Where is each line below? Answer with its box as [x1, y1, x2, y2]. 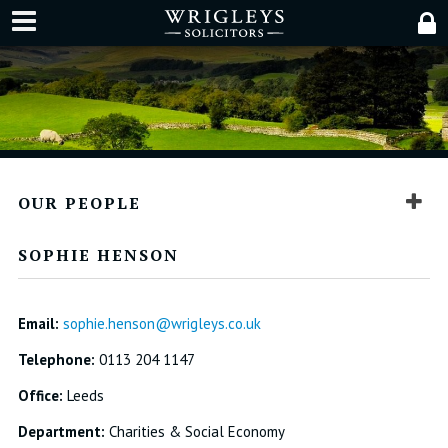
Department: [17, 422, 105, 441]
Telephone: [17, 350, 95, 369]
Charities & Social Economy [104, 422, 285, 441]
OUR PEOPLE [17, 192, 141, 214]
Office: [17, 386, 63, 405]
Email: [17, 314, 59, 333]
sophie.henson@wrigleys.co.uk [62, 314, 261, 333]
